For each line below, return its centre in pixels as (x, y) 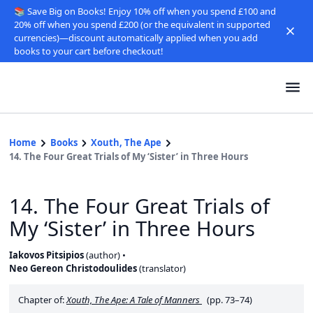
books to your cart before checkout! (88, 51)
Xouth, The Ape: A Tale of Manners (133, 300)
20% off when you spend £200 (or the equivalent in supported (142, 24)
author (103, 255)
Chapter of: (42, 300)
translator (162, 268)
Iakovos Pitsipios (46, 255)
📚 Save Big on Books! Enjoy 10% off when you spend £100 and (145, 11)
